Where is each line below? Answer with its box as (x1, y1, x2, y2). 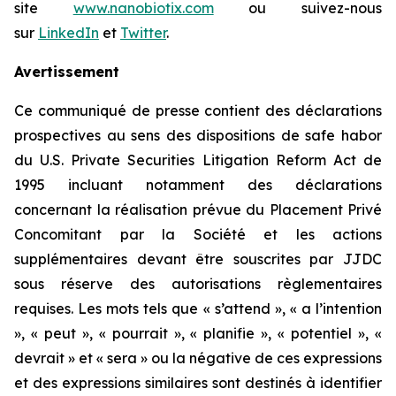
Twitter (120, 24, 166, 42)
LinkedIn (38, 24, 99, 42)
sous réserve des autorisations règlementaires (14, 275, 382, 293)
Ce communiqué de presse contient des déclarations (14, 102, 382, 119)
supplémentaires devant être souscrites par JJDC (14, 250, 382, 268)
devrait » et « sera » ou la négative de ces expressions (14, 349, 382, 367)
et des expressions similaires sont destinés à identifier (14, 374, 382, 392)
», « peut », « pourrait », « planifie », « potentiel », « (14, 324, 382, 342)
